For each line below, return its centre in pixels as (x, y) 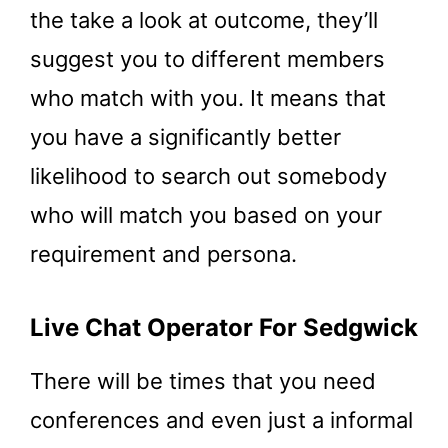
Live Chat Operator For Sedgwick (224, 327)
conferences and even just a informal (221, 420)
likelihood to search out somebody (208, 176)
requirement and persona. (163, 254)
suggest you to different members (207, 59)
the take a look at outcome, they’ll (204, 20)
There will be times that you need (203, 381)
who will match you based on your (206, 215)
